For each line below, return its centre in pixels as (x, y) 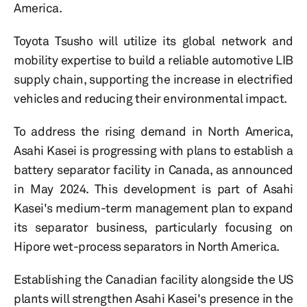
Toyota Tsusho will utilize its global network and (153, 41)
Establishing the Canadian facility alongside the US (153, 279)
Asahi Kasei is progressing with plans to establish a (153, 150)
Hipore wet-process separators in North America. (147, 246)
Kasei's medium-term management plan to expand (153, 208)
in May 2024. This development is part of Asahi (153, 189)
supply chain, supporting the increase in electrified (153, 79)
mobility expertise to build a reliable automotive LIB (153, 60)
